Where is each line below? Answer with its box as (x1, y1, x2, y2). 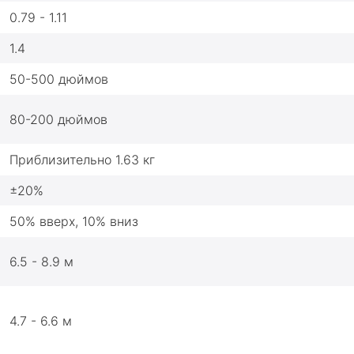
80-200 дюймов (9, 111, 107, 127)
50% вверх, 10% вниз (9, 213, 138, 229)
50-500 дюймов (9, 71, 108, 87)
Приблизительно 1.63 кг (9, 152, 155, 168)
